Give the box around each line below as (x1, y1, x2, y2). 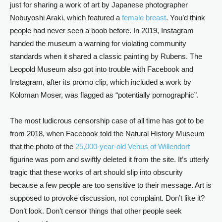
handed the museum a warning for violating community (10, 39, 186, 48)
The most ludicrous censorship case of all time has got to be (10, 116, 204, 125)
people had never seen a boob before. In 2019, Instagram (10, 26, 194, 35)
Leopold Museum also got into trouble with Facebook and (10, 65, 193, 73)
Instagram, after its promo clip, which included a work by (10, 78, 191, 86)
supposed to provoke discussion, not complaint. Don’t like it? (10, 194, 205, 202)
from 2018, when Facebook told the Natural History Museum (10, 129, 205, 138)
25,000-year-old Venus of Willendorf (75, 142, 190, 151)
